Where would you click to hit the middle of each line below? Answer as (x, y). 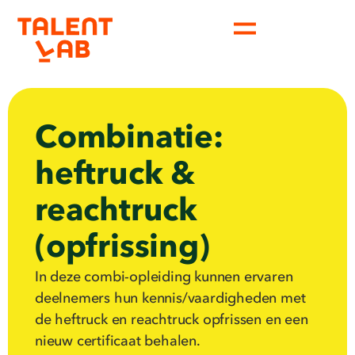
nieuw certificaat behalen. (118, 342)
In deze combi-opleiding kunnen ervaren (164, 278)
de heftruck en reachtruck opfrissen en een (172, 321)
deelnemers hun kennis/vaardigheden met (170, 299)
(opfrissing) (122, 249)
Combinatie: (129, 140)
